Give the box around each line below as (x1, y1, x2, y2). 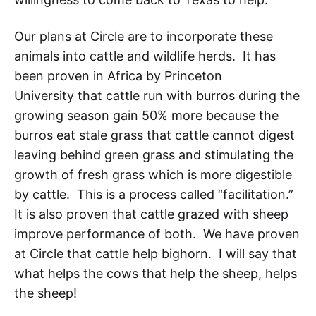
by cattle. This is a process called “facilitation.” (14, 186, 297, 202)
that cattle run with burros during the (78, 87, 300, 103)
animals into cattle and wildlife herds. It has (14, 48, 276, 63)
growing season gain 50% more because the (14, 107, 279, 123)
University (14, 87, 78, 103)
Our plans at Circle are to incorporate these (14, 28, 273, 44)
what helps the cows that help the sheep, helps (14, 265, 297, 281)
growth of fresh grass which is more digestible (14, 166, 292, 182)
